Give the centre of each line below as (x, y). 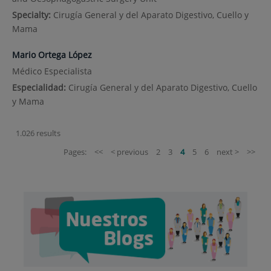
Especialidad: (40, 88)
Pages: (75, 152)
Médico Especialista (52, 71)
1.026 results (38, 133)
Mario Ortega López (52, 54)
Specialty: (32, 15)
